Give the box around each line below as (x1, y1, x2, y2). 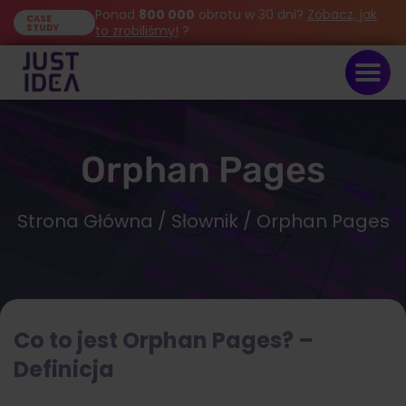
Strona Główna (16, 208, 153, 234)
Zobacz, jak (307, 5, 377, 24)
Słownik (170, 208, 238, 234)
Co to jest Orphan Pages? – (14, 324, 314, 355)
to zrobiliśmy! (95, 22, 179, 40)
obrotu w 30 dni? (195, 5, 307, 24)
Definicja (14, 353, 114, 384)
